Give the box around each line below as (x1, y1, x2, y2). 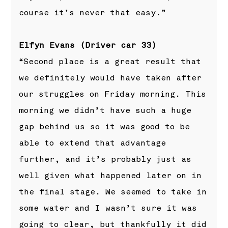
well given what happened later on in (19, 170, 202, 181)
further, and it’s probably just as (19, 154, 192, 164)
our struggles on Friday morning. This (19, 89, 207, 99)
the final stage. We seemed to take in (19, 186, 207, 197)
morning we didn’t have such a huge (19, 105, 192, 116)
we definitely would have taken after (19, 72, 202, 83)
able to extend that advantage (19, 137, 166, 148)
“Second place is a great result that (19, 56, 202, 67)
